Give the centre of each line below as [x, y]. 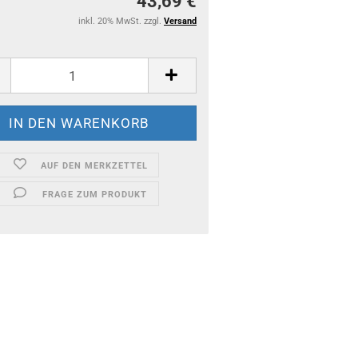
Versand [180, 21]
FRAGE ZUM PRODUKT [94, 195]
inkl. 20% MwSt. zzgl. [121, 21]
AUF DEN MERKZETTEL [95, 166]
